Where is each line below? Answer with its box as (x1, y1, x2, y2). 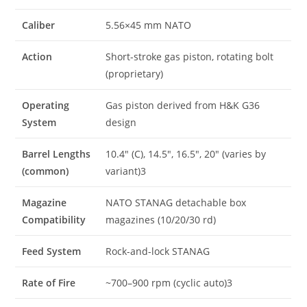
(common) (22, 164, 69, 177)
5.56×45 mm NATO (106, 18, 192, 32)
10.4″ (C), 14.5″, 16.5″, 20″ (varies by (106, 147, 267, 160)
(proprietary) (106, 66, 164, 80)
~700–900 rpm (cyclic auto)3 (106, 275, 233, 289)
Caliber (22, 18, 56, 32)
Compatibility (22, 212, 86, 226)
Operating (22, 98, 70, 112)
